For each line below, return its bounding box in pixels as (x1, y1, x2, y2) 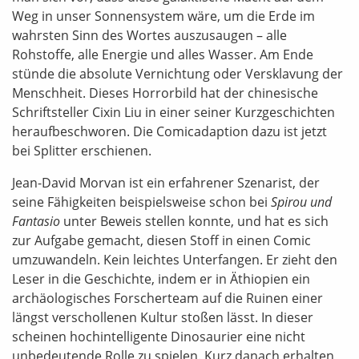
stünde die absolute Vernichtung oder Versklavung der (12, 65, 343, 83)
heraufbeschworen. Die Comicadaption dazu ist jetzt (12, 123, 327, 140)
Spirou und (271, 193, 332, 211)
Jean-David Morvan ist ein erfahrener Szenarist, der (12, 174, 320, 192)
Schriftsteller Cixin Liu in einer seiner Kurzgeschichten (12, 103, 335, 121)
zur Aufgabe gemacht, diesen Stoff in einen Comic (12, 232, 311, 249)
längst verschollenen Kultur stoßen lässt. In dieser (12, 309, 313, 326)
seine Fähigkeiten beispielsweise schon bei (12, 193, 271, 211)
